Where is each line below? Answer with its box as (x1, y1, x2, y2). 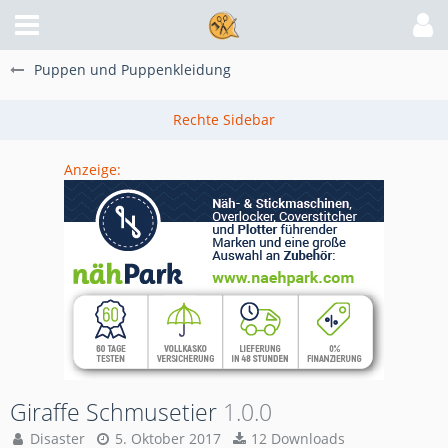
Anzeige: (64, 160, 121, 179)
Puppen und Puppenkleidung (34, 60, 231, 79)
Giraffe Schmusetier (10, 396, 217, 428)
